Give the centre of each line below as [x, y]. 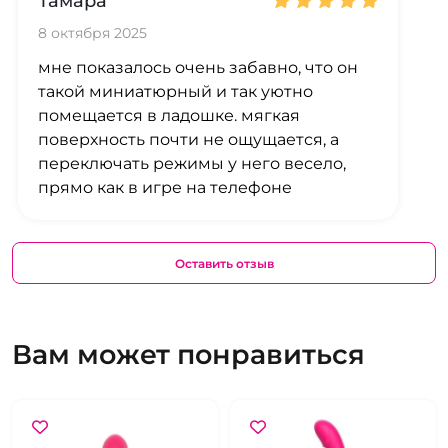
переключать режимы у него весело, [192, 164]
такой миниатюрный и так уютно [175, 92]
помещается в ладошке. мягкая [169, 116]
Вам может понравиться [188, 355]
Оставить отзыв [224, 263]
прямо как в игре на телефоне [165, 188]
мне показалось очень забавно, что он [198, 68]
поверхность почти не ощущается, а [188, 140]
